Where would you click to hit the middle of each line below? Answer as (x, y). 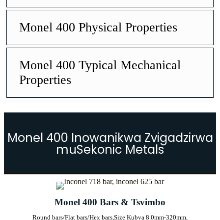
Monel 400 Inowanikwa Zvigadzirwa (110, 137)
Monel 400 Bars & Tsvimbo (110, 202)
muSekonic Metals (110, 149)
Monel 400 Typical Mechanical (100, 65)
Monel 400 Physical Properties (98, 27)
